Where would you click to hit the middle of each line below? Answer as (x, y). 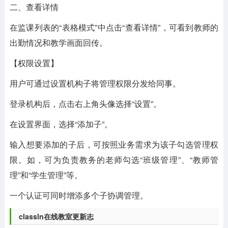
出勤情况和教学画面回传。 (58, 42)
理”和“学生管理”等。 (46, 175)
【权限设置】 (34, 63)
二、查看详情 (34, 7)
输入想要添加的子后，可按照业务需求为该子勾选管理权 (114, 144)
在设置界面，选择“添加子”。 (61, 124)
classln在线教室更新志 (56, 216)
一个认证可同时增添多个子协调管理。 (79, 195)
